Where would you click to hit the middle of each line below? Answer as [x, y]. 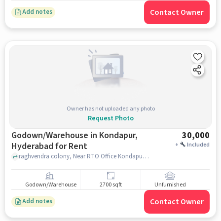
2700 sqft [110, 185]
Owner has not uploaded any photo [110, 109]
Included [199, 145]
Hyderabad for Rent [49, 146]
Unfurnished [170, 185]
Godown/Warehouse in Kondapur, [74, 135]
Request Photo [110, 118]
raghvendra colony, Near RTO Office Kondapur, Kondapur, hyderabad [146, 157]
